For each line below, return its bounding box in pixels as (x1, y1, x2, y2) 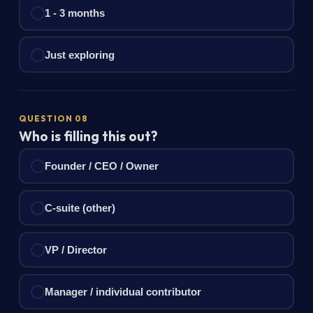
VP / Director (45, 243, 108, 256)
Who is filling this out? (18, 127, 158, 145)
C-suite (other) (45, 201, 116, 214)
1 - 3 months (45, 6, 105, 19)
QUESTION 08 (18, 113, 89, 124)
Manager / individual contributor (45, 285, 202, 298)
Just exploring (45, 48, 115, 61)
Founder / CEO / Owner (45, 159, 159, 172)
